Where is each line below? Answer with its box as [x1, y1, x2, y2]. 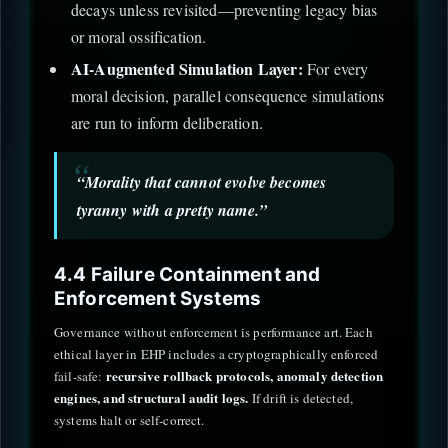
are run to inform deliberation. [70, 111, 263, 133]
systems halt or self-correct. [54, 410, 205, 429]
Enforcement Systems [54, 286, 262, 310]
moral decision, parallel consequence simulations [70, 84, 385, 106]
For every [302, 57, 369, 79]
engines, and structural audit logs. [54, 387, 249, 407]
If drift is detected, [248, 388, 354, 407]
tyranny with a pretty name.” [76, 198, 267, 221]
